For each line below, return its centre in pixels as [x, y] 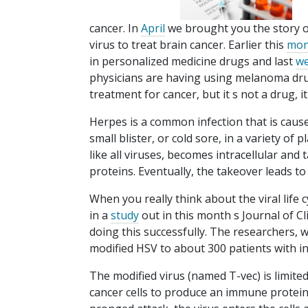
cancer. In [115, 29]
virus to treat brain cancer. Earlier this [188, 45]
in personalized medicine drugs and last [192, 62]
